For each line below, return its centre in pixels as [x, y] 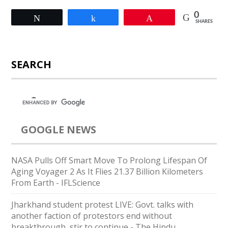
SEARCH [32, 64]
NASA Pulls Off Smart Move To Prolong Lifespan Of [109, 160]
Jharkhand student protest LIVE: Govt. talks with [103, 205]
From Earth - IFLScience [56, 183]
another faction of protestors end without [92, 216]
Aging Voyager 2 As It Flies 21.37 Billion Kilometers [107, 172]
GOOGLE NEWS [59, 130]
